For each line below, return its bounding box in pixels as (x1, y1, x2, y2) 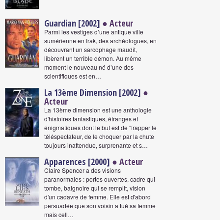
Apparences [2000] (44, 156, 110, 167)
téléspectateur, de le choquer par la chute (44, 132, 154, 140)
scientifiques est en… (44, 72, 101, 80)
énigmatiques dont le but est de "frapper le (44, 123, 157, 132)
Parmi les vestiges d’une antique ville (44, 27, 143, 36)
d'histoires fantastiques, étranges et (44, 114, 138, 123)
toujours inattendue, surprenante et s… (44, 141, 148, 149)
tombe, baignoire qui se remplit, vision (44, 184, 145, 192)
